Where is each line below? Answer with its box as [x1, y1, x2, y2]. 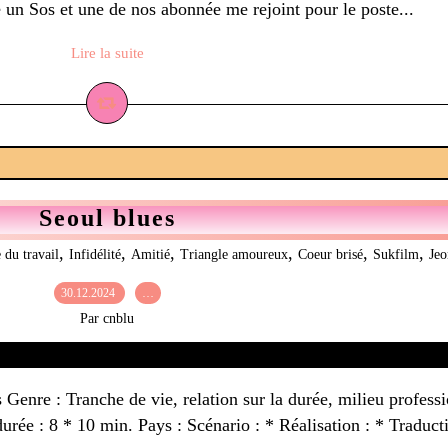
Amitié [130, 247, 170, 262]
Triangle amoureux [179, 247, 288, 262]
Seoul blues [38, 205, 176, 231]
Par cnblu [80, 311, 134, 326]
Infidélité [68, 247, 121, 262]
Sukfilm [372, 247, 419, 262]
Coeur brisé [297, 247, 363, 262]
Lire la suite [70, 45, 144, 61]
